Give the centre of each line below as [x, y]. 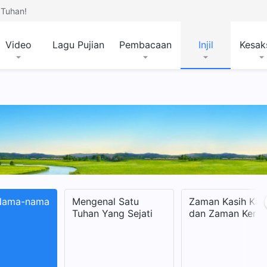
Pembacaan [145, 45]
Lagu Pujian [78, 45]
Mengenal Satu [105, 201]
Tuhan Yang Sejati [112, 213]
